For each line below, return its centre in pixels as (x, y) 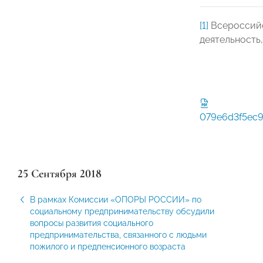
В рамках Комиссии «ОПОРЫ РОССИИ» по (116, 200)
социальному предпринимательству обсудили (122, 211)
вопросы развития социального (92, 223)
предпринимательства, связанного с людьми (118, 235)
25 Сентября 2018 (60, 174)
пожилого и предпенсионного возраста (108, 247)
